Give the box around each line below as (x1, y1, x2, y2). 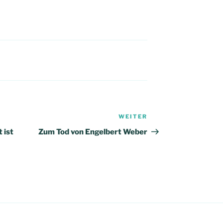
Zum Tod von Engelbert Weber (38, 127, 148, 137)
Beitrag (147, 125, 176, 135)
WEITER (118, 113, 148, 120)
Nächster (147, 113, 183, 123)
